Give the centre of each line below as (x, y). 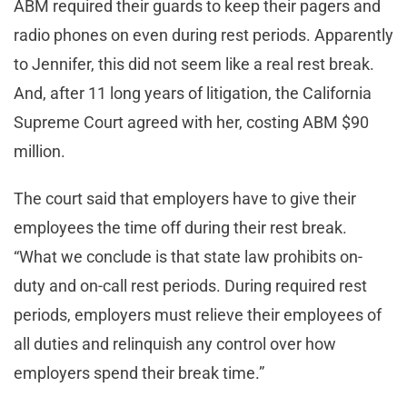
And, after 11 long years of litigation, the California (193, 94)
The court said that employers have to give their (185, 199)
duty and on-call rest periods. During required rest (190, 286)
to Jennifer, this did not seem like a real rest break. (194, 65)
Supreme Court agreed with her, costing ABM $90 (191, 123)
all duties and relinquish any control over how (175, 344)
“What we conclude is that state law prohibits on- (188, 257)
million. (40, 152)
